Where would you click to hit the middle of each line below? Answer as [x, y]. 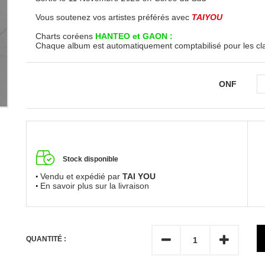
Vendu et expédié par [81, 177]
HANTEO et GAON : [133, 36]
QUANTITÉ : [46, 239]
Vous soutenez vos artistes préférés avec [114, 17]
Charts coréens [64, 36]
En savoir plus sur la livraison [95, 186]
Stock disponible [91, 159]
